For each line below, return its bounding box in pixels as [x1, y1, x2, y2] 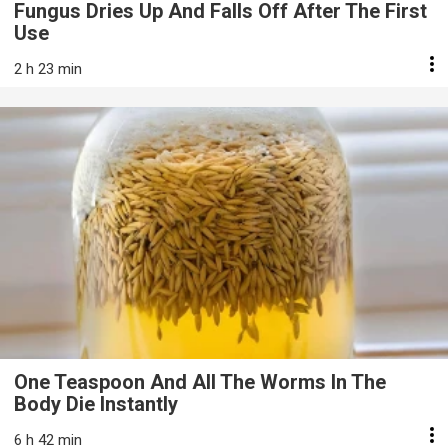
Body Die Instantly [14, 391, 178, 416]
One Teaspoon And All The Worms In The [14, 369, 386, 394]
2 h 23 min [14, 59, 82, 78]
